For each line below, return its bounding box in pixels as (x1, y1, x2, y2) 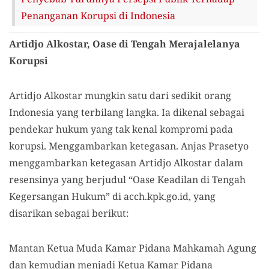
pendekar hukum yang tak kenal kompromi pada (9, 122, 233, 136)
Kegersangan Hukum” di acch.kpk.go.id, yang (9, 190, 216, 203)
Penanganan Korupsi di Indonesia (21, 9, 175, 22)
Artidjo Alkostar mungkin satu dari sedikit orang (9, 89, 231, 102)
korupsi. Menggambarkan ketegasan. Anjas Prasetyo (9, 139, 249, 153)
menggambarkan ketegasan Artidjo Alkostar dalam (9, 156, 243, 169)
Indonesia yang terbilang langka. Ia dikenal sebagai (9, 106, 244, 119)
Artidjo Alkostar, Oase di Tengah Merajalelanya (9, 37, 240, 50)
